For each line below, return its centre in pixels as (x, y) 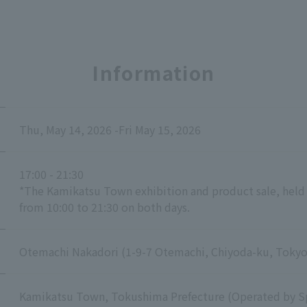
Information (153, 73)
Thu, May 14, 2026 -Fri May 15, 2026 (110, 130)
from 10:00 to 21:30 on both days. (105, 207)
